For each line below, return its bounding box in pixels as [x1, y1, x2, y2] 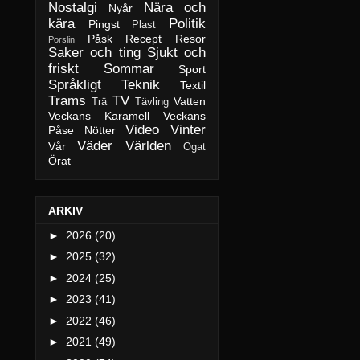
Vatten [174, 95, 206, 108]
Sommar [103, 61, 154, 77]
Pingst [88, 18, 120, 31]
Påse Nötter [48, 124, 116, 137]
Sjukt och [146, 45, 206, 61]
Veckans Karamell [48, 109, 149, 123]
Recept [125, 32, 162, 46]
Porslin [48, 35, 75, 45]
